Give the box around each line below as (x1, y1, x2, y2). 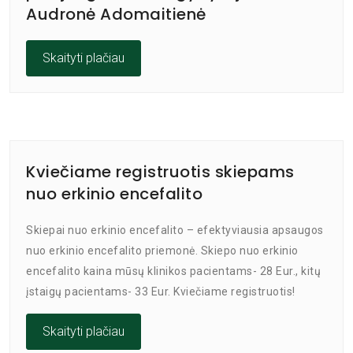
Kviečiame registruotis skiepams (26, 161, 295, 183)
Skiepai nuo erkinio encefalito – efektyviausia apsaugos (26, 224, 324, 236)
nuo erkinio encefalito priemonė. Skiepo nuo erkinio (26, 244, 299, 257)
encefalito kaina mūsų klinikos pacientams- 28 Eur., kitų (26, 265, 321, 277)
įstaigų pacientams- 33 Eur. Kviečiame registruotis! (26, 285, 295, 298)
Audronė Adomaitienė (26, 3, 206, 25)
